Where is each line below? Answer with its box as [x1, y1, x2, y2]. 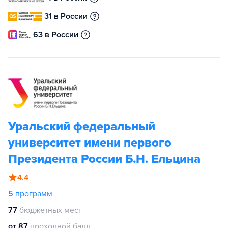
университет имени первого [8, 135, 172, 150]
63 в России [33, 30, 78, 40]
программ [15, 189, 52, 199]
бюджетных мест [19, 205, 81, 215]
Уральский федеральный [8, 119, 155, 134]
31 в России [44, 11, 88, 21]
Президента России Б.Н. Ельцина [8, 152, 201, 166]
